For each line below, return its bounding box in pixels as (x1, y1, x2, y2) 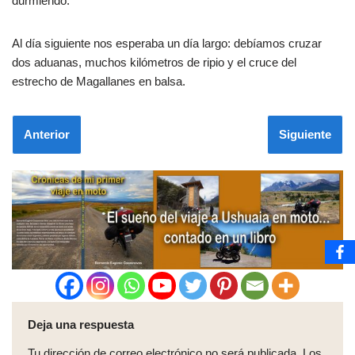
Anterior (24, 128, 70, 141)
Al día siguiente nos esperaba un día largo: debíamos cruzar (12, 36, 322, 50)
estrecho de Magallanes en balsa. (12, 74, 185, 88)
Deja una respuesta (28, 318, 134, 331)
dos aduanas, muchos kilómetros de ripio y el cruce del (12, 55, 296, 69)
